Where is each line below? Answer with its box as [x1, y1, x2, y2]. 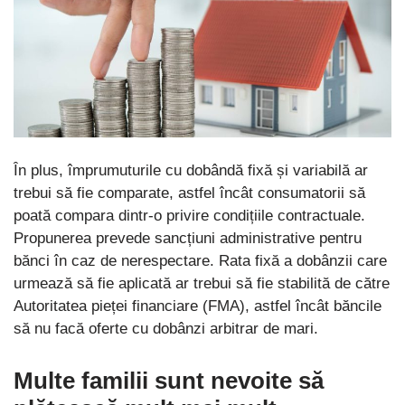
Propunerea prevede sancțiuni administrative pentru [14, 229, 362, 247]
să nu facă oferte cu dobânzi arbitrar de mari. [14, 319, 318, 337]
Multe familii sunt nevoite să [14, 366, 324, 394]
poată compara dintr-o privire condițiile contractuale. [14, 206, 365, 224]
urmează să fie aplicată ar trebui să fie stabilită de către [14, 274, 390, 292]
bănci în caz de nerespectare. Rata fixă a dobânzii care [14, 251, 387, 269]
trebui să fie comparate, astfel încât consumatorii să [14, 184, 365, 202]
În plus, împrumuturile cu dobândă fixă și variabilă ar [14, 161, 368, 179]
